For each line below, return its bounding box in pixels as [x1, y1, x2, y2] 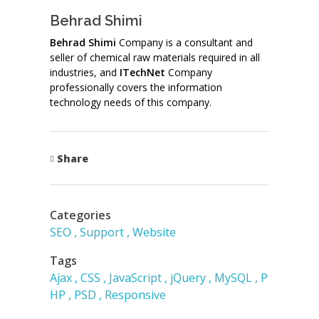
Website [132, 224, 176, 240]
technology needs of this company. [50, 95, 211, 109]
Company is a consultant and [116, 35, 253, 49]
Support [80, 224, 124, 240]
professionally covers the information [50, 80, 222, 94]
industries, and [50, 65, 120, 79]
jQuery [170, 269, 206, 286]
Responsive [105, 286, 166, 303]
